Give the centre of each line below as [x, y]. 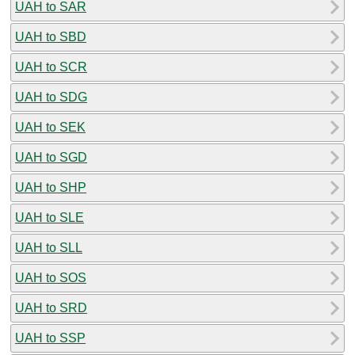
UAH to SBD [51, 36]
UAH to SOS [51, 277]
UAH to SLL [49, 247]
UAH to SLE [50, 217]
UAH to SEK [50, 127]
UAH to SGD [51, 157]
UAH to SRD [51, 307]
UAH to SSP [50, 338]
